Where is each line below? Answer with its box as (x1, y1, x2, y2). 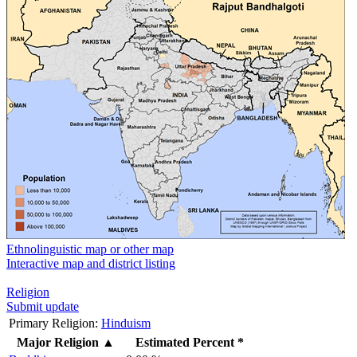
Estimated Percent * (135, 335, 244, 349)
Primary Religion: (9, 316, 98, 330)
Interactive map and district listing (6, 256, 175, 270)
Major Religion (17, 335, 99, 349)
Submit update (6, 299, 79, 313)
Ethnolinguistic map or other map (6, 241, 174, 256)
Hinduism (101, 316, 151, 330)
